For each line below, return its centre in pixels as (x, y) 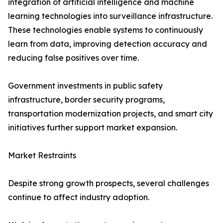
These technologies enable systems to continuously (106, 30)
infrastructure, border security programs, (86, 100)
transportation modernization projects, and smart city (111, 114)
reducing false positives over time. (73, 58)
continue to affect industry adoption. (79, 197)
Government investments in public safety (85, 86)
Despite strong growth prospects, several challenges (109, 183)
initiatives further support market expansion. (93, 128)
